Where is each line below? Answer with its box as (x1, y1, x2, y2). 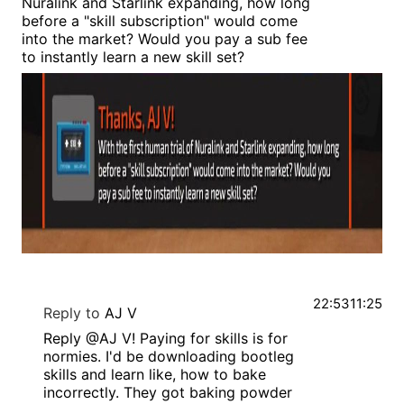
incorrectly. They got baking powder (43, 383, 292, 402)
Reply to (43, 304, 100, 323)
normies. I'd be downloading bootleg (43, 347, 294, 366)
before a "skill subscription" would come (22, 12, 298, 31)
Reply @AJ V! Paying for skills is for (43, 329, 288, 348)
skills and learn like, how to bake (43, 365, 266, 384)
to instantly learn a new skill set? (22, 48, 244, 67)
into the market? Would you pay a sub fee (22, 30, 308, 49)
